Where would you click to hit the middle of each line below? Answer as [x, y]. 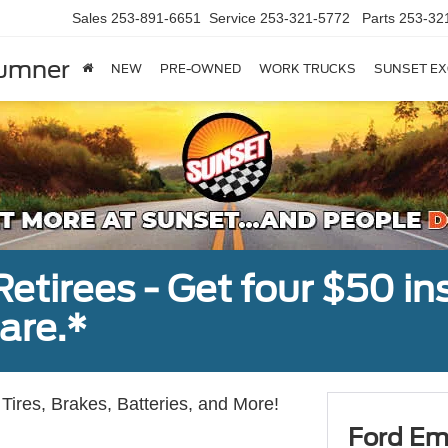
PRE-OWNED [200, 69]
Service [232, 18]
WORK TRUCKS [307, 69]
